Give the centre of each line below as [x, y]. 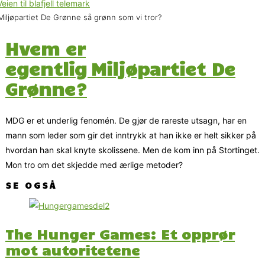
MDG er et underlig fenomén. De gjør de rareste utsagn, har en [126, 120]
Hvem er [46, 48]
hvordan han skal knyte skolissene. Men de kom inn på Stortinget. [132, 150]
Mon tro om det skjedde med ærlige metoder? [94, 164]
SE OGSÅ [31, 185]
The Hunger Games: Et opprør [120, 234]
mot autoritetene [72, 250]
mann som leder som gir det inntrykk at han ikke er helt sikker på [131, 135]
